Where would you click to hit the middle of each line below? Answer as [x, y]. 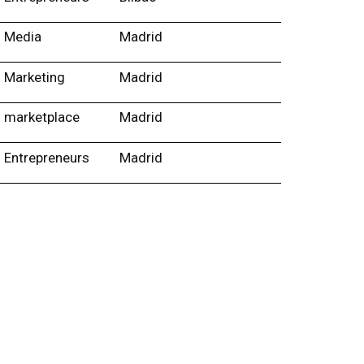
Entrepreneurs [46, 157]
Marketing [34, 77]
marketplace [41, 117]
